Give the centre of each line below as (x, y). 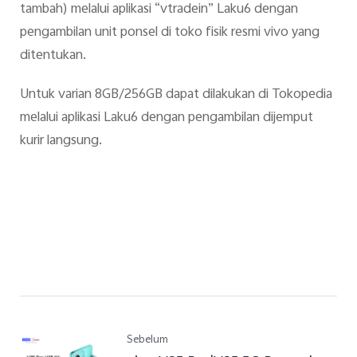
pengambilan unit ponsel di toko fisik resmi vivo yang (169, 32)
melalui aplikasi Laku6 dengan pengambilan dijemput (166, 118)
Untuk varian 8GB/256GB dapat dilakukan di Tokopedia (176, 95)
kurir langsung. (61, 141)
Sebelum (148, 341)
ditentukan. (53, 55)
